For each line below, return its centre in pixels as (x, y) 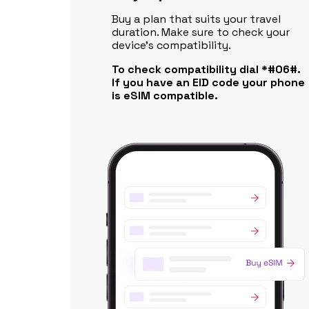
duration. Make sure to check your (201, 32)
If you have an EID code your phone (208, 82)
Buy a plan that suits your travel (196, 19)
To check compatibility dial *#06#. (206, 69)
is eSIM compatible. (165, 96)
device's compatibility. (171, 45)
